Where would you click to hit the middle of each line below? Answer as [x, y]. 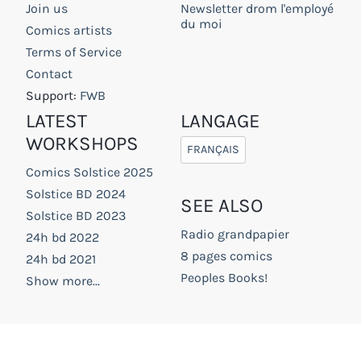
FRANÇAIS [214, 150]
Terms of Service [74, 52]
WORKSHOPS [82, 144]
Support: [53, 96]
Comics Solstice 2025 [89, 172]
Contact [49, 74]
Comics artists [69, 31]
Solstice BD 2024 [76, 194]
